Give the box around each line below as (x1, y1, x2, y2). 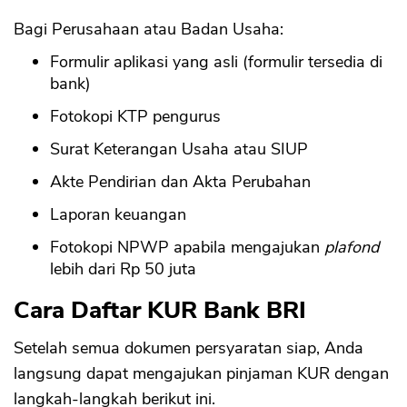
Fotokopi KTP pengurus (50, 105, 221, 128)
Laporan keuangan (50, 203, 186, 226)
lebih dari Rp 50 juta (50, 258, 196, 281)
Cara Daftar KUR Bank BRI (14, 294, 306, 327)
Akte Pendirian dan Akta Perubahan (50, 171, 311, 194)
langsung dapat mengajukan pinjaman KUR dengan (14, 362, 389, 385)
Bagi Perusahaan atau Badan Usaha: (14, 18, 283, 41)
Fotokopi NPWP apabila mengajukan (50, 236, 324, 259)
